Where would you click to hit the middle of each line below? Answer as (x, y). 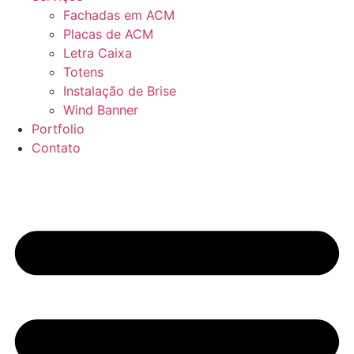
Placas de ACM (108, 34)
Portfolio (58, 128)
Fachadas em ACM (119, 15)
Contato (56, 147)
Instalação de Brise (120, 90)
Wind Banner (101, 109)
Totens (83, 72)
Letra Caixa (98, 53)
